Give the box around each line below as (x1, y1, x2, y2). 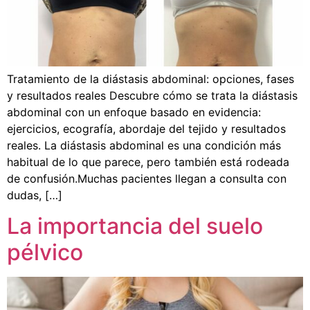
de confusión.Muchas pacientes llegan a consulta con (7, 171, 286, 185)
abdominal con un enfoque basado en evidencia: (7, 104, 261, 119)
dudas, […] (7, 188, 62, 202)
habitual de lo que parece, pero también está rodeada (7, 154, 289, 169)
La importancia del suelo (7, 212, 263, 239)
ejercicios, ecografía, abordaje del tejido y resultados (7, 121, 286, 136)
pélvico (7, 239, 83, 266)
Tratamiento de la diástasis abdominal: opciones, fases (7, 71, 294, 86)
